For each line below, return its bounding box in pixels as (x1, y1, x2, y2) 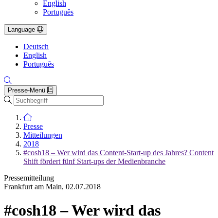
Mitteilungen (23, 131, 62, 139)
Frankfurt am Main (4, 182, 62, 191)
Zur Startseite (32, 113, 73, 121)
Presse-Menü (8, 87, 45, 94)
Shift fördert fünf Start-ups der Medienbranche (23, 157, 165, 165)
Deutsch (23, 42, 49, 51)
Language (8, 26, 35, 33)
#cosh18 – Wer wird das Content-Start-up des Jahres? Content (23, 148, 214, 157)
